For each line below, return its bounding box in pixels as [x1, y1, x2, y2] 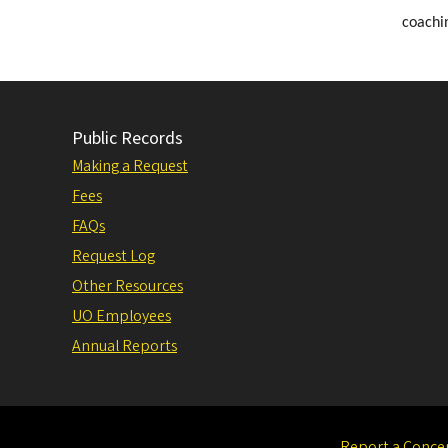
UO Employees [72, 304, 171, 327]
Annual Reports [72, 334, 177, 357]
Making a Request [72, 154, 188, 177]
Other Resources [72, 274, 183, 297]
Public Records [72, 125, 183, 151]
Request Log [72, 244, 155, 267]
